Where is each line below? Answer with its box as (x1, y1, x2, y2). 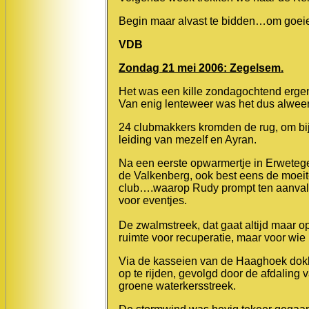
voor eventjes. (119, 194, 187, 206)
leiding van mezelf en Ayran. (119, 133, 257, 146)
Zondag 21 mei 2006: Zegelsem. (119, 61, 283, 74)
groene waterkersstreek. (119, 279, 236, 292)
